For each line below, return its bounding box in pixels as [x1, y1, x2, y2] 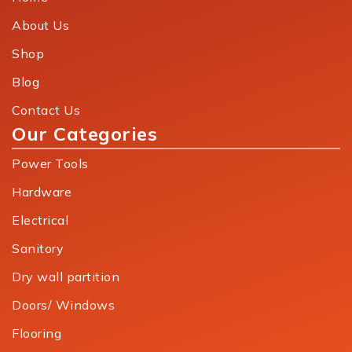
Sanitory [12, 240, 64, 256]
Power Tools [12, 155, 89, 171]
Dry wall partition [12, 268, 119, 284]
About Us [12, 16, 69, 33]
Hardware [12, 183, 71, 200]
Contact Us [12, 101, 80, 118]
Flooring [12, 324, 61, 341]
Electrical [12, 211, 68, 228]
